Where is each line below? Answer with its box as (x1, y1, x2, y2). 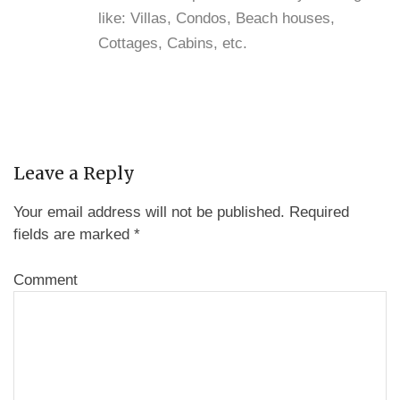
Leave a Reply (13, 162, 135, 184)
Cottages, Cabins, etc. (98, 34, 247, 52)
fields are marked (13, 226, 134, 244)
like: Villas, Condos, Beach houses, (98, 9, 335, 27)
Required (285, 204, 349, 221)
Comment (13, 271, 78, 288)
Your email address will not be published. (13, 204, 285, 221)
